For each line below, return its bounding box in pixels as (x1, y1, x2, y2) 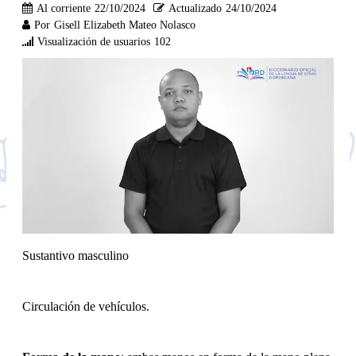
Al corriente (37, 2, 91, 14)
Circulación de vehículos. (22, 299, 149, 313)
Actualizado (168, 2, 222, 14)
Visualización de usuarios (37, 35, 150, 48)
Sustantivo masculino (22, 248, 129, 262)
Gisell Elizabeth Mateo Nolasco (54, 18, 195, 31)
